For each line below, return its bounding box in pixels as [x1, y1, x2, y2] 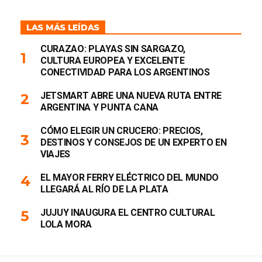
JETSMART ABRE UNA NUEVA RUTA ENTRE [40, 90, 222, 101]
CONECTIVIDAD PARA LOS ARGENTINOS [40, 67, 210, 78]
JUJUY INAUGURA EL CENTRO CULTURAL [40, 207, 215, 218]
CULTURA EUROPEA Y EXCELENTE [40, 55, 185, 66]
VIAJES [40, 149, 71, 160]
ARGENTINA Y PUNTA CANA [40, 102, 158, 113]
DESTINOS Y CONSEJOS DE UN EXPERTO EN [40, 137, 227, 148]
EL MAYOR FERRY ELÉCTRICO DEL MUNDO [40, 172, 219, 183]
